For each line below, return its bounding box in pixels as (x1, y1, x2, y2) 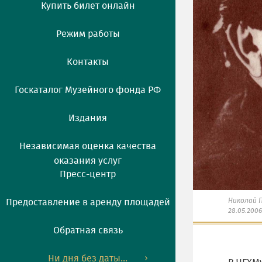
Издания (68, 113, 107, 123)
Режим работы (56, 29, 120, 39)
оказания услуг (54, 156, 122, 166)
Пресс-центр (60, 170, 116, 179)
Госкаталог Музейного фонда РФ (15, 85, 161, 95)
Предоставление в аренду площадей (5, 198, 170, 207)
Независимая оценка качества (19, 142, 156, 151)
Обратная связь (53, 226, 123, 235)
